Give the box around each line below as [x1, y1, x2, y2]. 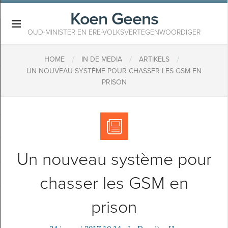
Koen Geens [70, 9, 158, 30]
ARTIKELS [138, 55, 169, 64]
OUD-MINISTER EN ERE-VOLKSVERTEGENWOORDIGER [27, 28, 201, 37]
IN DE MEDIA [81, 55, 122, 64]
